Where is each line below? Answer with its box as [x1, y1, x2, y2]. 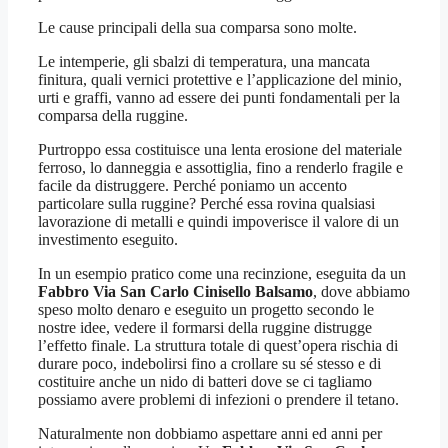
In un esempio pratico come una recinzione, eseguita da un [38, 265, 406, 283]
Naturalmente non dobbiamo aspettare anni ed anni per [38, 425, 382, 443]
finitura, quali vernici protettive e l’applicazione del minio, [38, 71, 402, 89]
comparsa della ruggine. [38, 107, 188, 125]
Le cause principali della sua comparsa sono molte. [38, 19, 357, 37]
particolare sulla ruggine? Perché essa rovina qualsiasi [38, 195, 375, 213]
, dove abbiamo [313, 283, 410, 301]
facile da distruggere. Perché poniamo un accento [38, 177, 347, 195]
